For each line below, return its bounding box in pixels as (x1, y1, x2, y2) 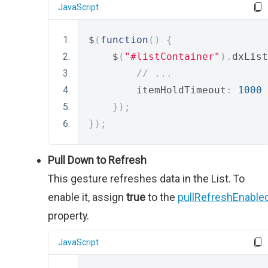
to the (145, 191, 178, 203)
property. (48, 209, 89, 222)
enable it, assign (48, 191, 126, 203)
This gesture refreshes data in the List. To (48, 172, 245, 185)
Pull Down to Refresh (48, 154, 147, 166)
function (100, 34, 148, 45)
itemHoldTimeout (89, 84, 226, 96)
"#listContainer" (124, 51, 220, 62)
